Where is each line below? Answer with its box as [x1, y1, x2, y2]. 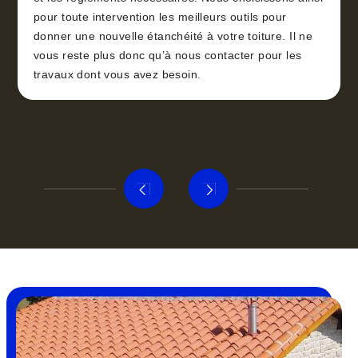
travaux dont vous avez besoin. [34, 68, 201, 82]
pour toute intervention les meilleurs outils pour [34, 10, 287, 24]
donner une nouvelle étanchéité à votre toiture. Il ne [34, 30, 313, 43]
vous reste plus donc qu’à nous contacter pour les [34, 49, 302, 62]
